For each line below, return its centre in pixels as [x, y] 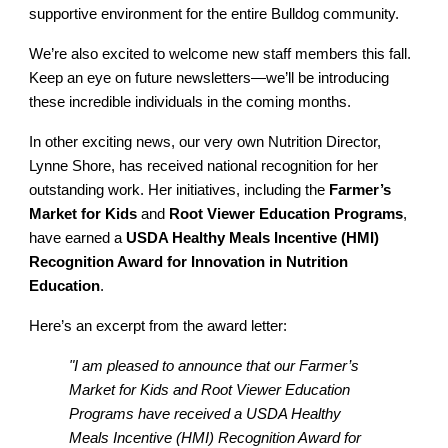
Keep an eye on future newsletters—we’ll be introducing [209, 78]
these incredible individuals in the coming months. [190, 102]
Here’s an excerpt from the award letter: [158, 326]
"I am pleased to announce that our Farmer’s [214, 366]
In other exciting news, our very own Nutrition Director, [205, 142]
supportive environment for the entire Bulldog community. [214, 14]
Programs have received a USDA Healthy [205, 414]
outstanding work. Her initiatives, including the [179, 190]
